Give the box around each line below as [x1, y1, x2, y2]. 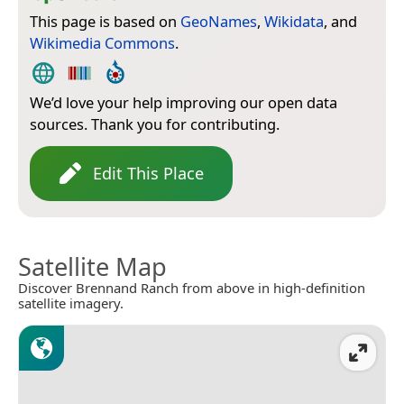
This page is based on [30, 10, 180, 32]
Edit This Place [93, 161, 204, 184]
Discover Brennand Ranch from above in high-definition [18, 278, 365, 297]
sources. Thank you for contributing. [30, 113, 280, 134]
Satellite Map [18, 249, 167, 283]
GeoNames [180, 10, 257, 32]
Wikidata [264, 10, 324, 32]
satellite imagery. [18, 293, 124, 312]
